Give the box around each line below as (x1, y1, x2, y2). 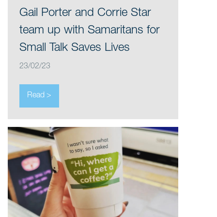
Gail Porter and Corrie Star (19, 8, 151, 19)
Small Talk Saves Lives (19, 43, 130, 54)
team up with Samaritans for (19, 25, 160, 37)
